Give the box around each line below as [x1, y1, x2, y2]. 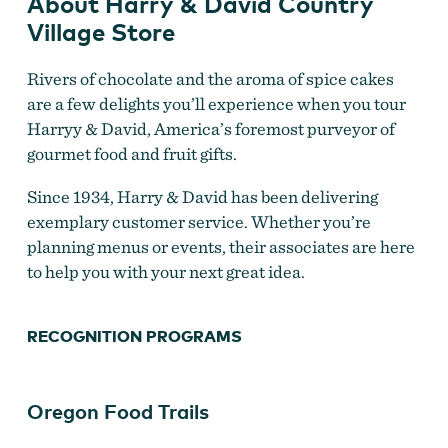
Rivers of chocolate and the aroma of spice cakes [26, 68, 394, 90]
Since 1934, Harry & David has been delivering [26, 186, 378, 208]
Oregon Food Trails [26, 399, 209, 424]
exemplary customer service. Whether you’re [26, 211, 371, 233]
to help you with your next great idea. [26, 261, 305, 283]
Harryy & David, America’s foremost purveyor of [26, 118, 395, 140]
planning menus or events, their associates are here [26, 236, 415, 258]
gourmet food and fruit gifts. [26, 143, 237, 165]
